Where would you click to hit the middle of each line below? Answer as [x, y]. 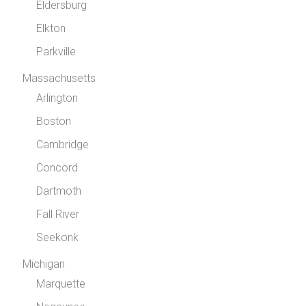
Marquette [61, 284]
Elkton [51, 28]
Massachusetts [59, 78]
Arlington [57, 98]
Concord [57, 168]
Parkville [56, 52]
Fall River [58, 214]
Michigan [44, 264]
